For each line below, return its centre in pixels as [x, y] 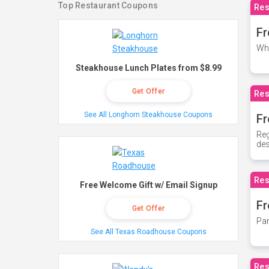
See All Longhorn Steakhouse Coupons [148, 115]
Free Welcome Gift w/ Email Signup [148, 185]
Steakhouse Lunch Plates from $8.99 [148, 68]
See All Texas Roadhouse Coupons [148, 232]
